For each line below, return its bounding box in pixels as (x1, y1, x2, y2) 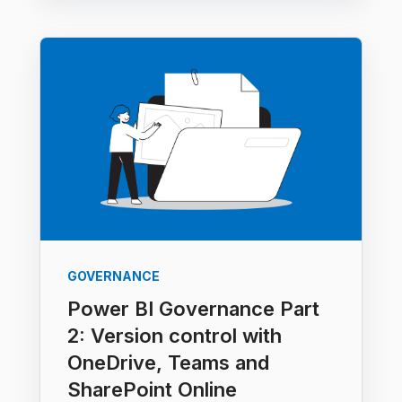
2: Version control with (67, 323, 282, 347)
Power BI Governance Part (67, 296, 319, 320)
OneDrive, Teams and (67, 350, 269, 374)
